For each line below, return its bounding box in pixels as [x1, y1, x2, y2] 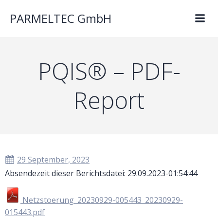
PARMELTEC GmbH [10, 10, 111, 26]
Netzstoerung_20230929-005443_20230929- [20, 195, 183, 205]
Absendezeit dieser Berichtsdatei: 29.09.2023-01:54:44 [5, 168, 198, 179]
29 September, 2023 [17, 154, 90, 165]
